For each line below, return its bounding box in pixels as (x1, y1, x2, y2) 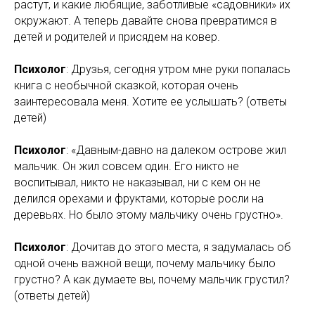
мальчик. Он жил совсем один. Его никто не (14, 160, 239, 173)
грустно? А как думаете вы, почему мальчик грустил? (14, 273, 290, 286)
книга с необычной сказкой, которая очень (14, 79, 238, 92)
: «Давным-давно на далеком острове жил (66, 143, 286, 157)
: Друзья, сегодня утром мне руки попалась (66, 63, 290, 76)
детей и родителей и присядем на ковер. (14, 30, 220, 44)
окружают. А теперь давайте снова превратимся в (14, 14, 277, 27)
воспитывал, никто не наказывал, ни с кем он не (14, 176, 261, 189)
